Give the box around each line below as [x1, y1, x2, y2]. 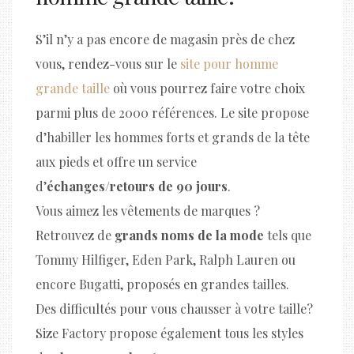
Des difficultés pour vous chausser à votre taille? [36, 299, 313, 317]
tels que [264, 226, 311, 243]
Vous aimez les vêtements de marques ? [36, 201, 260, 219]
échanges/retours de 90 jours [47, 177, 228, 194]
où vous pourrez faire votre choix [110, 79, 305, 96]
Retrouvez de [36, 226, 115, 243]
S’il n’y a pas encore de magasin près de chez [36, 30, 295, 47]
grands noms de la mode [115, 226, 264, 243]
